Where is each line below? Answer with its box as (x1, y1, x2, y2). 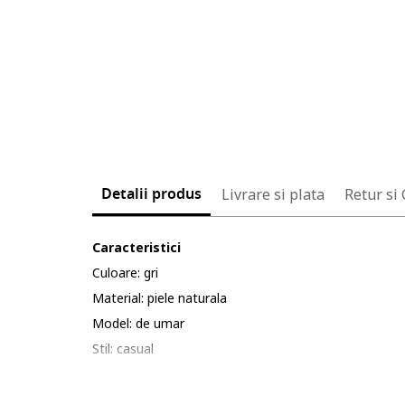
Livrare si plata (221, 184, 325, 204)
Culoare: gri (92, 263, 158, 281)
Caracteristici (92, 238, 181, 256)
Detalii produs (101, 183, 202, 205)
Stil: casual (92, 339, 154, 357)
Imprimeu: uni (92, 364, 173, 382)
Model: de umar (92, 314, 184, 332)
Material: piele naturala (92, 288, 227, 306)
